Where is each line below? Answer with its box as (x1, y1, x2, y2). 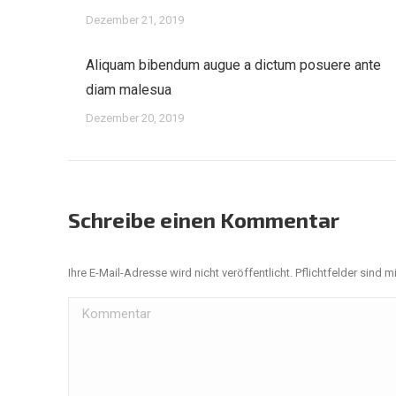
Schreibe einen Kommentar (68, 206, 339, 232)
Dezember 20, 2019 (86, 110, 184, 125)
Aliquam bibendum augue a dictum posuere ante (86, 56, 381, 73)
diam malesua (86, 80, 171, 98)
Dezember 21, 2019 (86, 12, 184, 27)
